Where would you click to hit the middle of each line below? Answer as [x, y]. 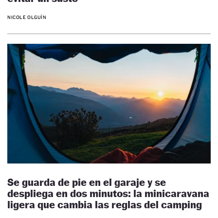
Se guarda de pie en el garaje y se [87, 182]
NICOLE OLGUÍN [27, 17]
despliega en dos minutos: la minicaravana [108, 193]
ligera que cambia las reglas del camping [105, 204]
